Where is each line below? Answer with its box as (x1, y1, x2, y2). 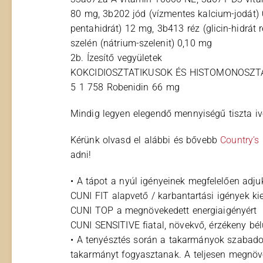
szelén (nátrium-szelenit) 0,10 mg (70, 37, 213, 49)
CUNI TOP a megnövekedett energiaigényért (70, 204, 257, 216)
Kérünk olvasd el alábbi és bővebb (70, 134, 221, 146)
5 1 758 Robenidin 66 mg (70, 81, 180, 93)
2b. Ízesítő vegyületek (70, 52, 162, 63)
